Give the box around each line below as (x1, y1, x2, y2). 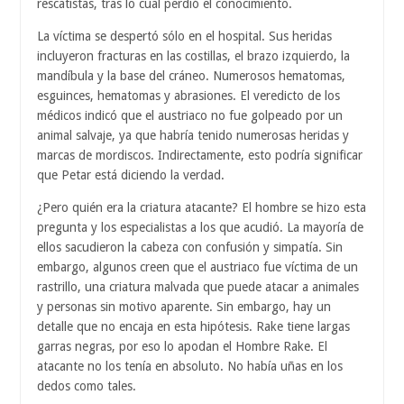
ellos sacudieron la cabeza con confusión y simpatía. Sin (37, 240, 343, 255)
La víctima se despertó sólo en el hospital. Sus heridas (37, 29, 332, 44)
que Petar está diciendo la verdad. (37, 168, 225, 183)
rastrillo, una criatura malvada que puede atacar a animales (37, 280, 359, 295)
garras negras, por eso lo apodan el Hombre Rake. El (37, 339, 327, 354)
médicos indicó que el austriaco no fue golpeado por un (37, 108, 343, 124)
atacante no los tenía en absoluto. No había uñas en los (37, 359, 343, 374)
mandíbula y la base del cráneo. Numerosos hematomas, (37, 69, 345, 84)
